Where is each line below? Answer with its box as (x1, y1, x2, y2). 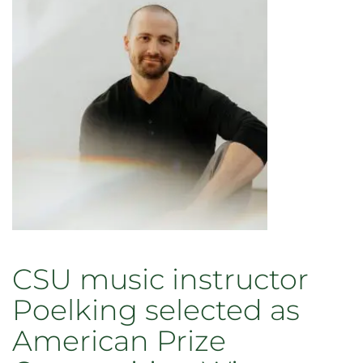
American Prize (12, 323, 226, 358)
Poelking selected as (12, 293, 300, 327)
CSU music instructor (12, 262, 309, 297)
